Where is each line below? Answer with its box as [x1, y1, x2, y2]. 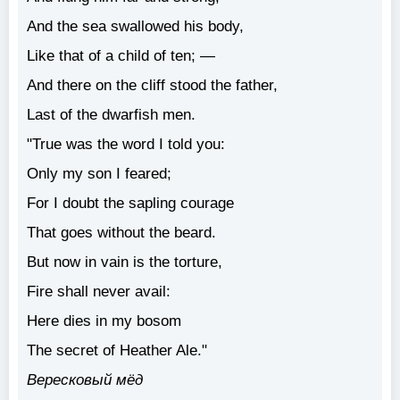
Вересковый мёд [27, 371, 143, 388]
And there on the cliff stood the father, [27, 77, 278, 94]
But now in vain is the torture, [27, 254, 222, 271]
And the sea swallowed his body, [27, 18, 244, 35]
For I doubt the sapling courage [27, 195, 234, 212]
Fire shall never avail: [27, 283, 171, 300]
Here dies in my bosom [27, 312, 181, 329]
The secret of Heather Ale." [27, 342, 207, 359]
